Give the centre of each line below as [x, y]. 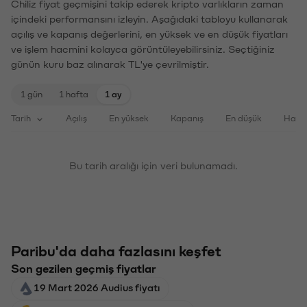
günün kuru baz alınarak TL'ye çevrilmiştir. [110, 63]
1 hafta [74, 93]
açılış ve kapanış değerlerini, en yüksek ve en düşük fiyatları [149, 33]
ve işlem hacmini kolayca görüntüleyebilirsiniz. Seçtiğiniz [143, 48]
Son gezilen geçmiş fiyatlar [84, 268]
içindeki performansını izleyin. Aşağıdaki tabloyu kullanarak [149, 18]
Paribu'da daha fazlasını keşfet [116, 250]
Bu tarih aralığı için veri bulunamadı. [153, 165]
